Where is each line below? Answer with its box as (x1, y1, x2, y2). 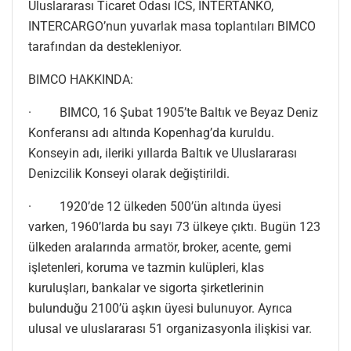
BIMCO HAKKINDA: (28, 72, 133, 88)
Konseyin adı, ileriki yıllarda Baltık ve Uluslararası (28, 146, 297, 161)
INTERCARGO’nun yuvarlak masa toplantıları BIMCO (28, 19, 316, 34)
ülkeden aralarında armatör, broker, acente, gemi (28, 240, 291, 255)
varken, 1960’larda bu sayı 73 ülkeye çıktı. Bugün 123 (28, 219, 320, 235)
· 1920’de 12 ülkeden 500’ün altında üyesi (28, 199, 281, 215)
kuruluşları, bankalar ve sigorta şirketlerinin (28, 280, 264, 296)
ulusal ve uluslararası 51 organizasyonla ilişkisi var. (28, 321, 312, 337)
